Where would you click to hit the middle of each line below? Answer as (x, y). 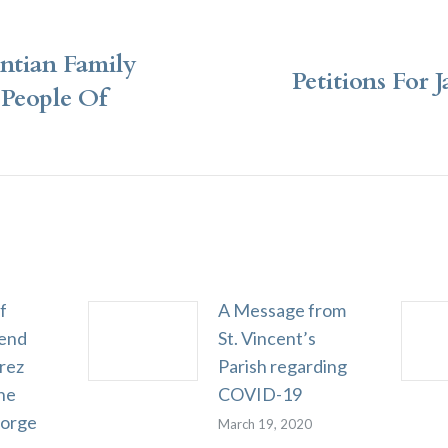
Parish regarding (282, 366)
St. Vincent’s (266, 338)
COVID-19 (259, 394)
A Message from (281, 310)
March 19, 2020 (264, 424)
